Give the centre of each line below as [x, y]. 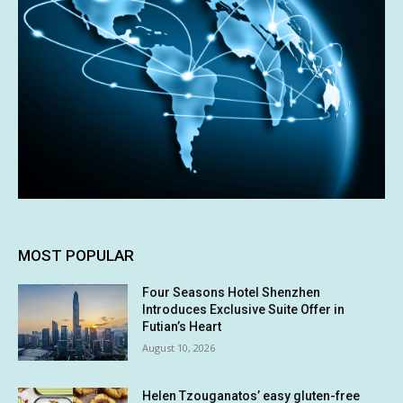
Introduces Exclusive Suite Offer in [244, 309]
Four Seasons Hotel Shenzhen [232, 292]
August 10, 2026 [179, 347]
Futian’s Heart [182, 326]
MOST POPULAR [76, 255]
